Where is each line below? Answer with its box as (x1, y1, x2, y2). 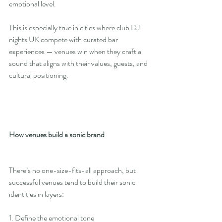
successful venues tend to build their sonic (9, 176, 137, 188)
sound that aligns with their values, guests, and (9, 57, 149, 69)
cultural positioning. (9, 69, 68, 81)
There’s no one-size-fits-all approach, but (9, 165, 137, 176)
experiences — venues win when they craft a (9, 46, 143, 57)
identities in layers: (9, 188, 64, 200)
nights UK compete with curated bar (9, 34, 119, 46)
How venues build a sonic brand (9, 129, 105, 141)
